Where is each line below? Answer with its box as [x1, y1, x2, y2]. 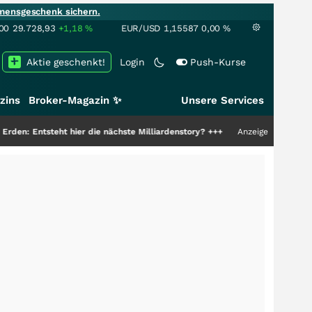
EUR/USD [121, 23, 161, 33]
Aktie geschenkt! [26, 56, 105, 68]
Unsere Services [181, 94, 264, 107]
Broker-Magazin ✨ [29, 94, 121, 107]
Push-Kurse [190, 56, 246, 68]
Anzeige [237, 127, 268, 136]
